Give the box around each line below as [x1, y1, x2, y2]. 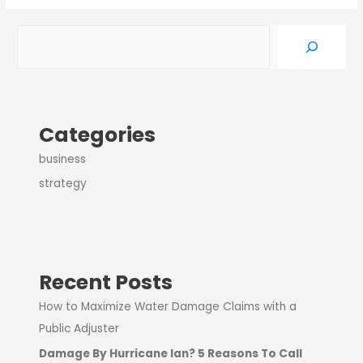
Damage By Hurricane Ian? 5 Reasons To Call [39, 345, 303, 361]
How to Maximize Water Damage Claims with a [39, 299, 297, 315]
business [39, 151, 87, 167]
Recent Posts [39, 268, 173, 297]
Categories [39, 120, 156, 149]
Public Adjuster [39, 321, 120, 337]
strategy [39, 176, 88, 192]
